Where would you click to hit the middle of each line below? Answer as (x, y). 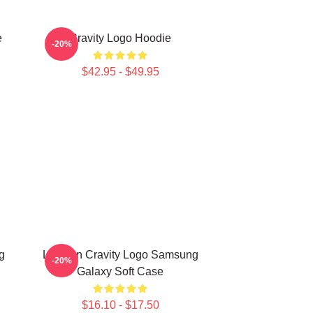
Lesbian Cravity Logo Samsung (120, 255)
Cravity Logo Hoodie (120, 38)
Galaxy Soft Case (120, 271)
